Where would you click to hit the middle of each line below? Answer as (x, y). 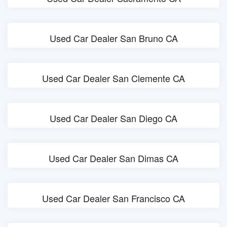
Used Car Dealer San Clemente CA (113, 78)
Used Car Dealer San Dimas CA (113, 158)
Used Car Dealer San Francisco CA (113, 198)
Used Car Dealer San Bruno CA (113, 38)
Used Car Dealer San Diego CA (113, 118)
